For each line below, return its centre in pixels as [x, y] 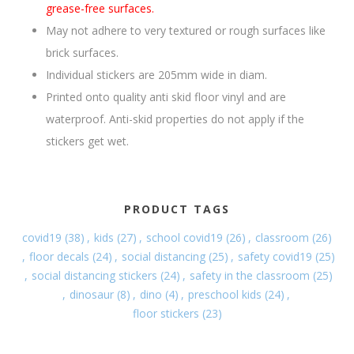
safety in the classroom [249, 275]
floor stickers [166, 313]
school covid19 [185, 237]
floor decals [59, 256]
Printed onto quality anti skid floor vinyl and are [166, 97]
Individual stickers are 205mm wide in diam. [157, 75]
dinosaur [92, 294]
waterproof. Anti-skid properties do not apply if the [175, 119]
